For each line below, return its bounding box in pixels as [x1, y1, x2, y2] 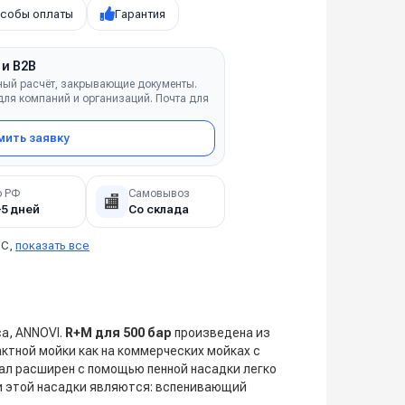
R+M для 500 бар [62, 325, 172, 340]
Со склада [127, 202, 189, 216]
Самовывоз [127, 186, 190, 200]
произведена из [172, 325, 270, 340]
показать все [15, 239, 89, 252]
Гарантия [115, 6, 165, 21]
